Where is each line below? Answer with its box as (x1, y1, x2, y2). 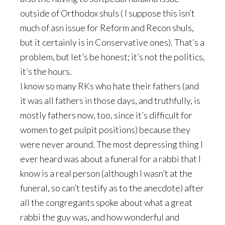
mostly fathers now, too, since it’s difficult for (20, 109, 192, 121)
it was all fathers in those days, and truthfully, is (20, 95, 200, 106)
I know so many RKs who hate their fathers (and (20, 80, 199, 91)
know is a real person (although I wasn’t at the (20, 168, 192, 179)
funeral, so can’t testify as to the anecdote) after (20, 182, 204, 193)
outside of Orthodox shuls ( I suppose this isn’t (20, 8, 195, 19)
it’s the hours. (20, 66, 72, 77)
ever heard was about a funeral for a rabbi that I (20, 153, 201, 164)
